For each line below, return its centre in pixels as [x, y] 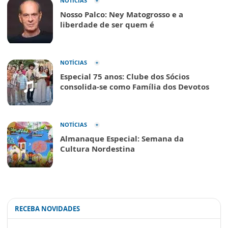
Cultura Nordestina [97, 149]
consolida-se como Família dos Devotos [135, 87]
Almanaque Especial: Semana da [122, 138]
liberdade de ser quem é [107, 24]
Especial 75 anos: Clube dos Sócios [125, 76]
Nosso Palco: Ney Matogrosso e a [122, 14]
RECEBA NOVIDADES [47, 209]
